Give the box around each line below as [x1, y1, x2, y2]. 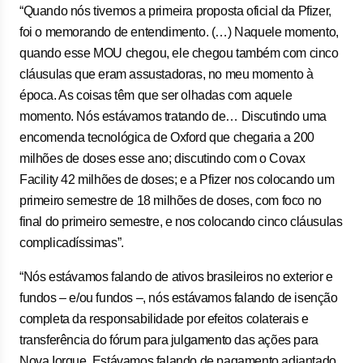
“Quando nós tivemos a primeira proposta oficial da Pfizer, [19, 4, 331, 18]
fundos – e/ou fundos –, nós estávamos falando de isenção [19, 291, 338, 305]
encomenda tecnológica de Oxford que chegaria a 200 [19, 130, 315, 144]
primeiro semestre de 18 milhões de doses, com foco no [19, 194, 322, 207]
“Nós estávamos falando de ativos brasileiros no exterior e [19, 270, 333, 284]
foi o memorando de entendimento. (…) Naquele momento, [19, 25, 339, 39]
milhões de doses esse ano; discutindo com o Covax [19, 152, 305, 165]
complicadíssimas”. [19, 236, 124, 250]
